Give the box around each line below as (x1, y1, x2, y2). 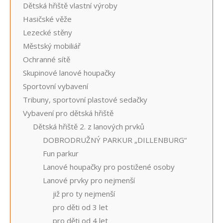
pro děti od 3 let (53, 202, 108, 213)
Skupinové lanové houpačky (23, 68, 115, 78)
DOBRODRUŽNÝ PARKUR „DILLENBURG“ (43, 135, 187, 145)
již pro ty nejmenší (53, 189, 115, 199)
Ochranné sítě (23, 54, 70, 65)
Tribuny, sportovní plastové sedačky (23, 95, 147, 105)
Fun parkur (43, 148, 79, 159)
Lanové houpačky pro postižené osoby (43, 162, 175, 172)
